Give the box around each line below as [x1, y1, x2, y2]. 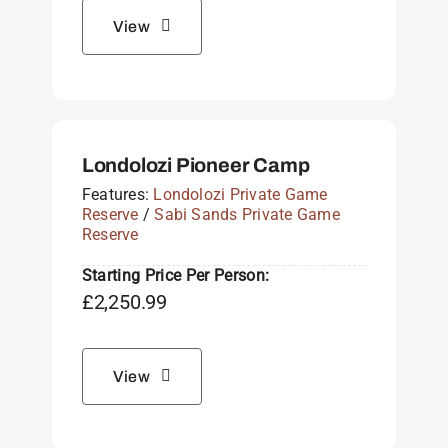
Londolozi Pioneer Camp [81, 153, 310, 176]
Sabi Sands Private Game [154, 204, 340, 224]
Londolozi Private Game [153, 184, 328, 204]
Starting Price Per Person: [81, 265, 270, 285]
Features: [81, 184, 154, 204]
